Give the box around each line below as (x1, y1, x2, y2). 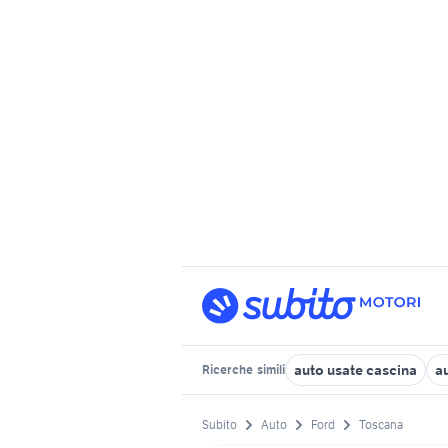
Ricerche (202, 362, 255, 377)
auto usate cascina (294, 361, 417, 379)
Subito (202, 417, 237, 433)
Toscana (359, 417, 403, 433)
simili (255, 362, 285, 377)
